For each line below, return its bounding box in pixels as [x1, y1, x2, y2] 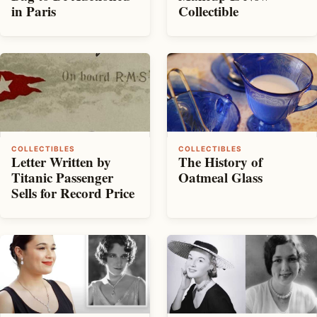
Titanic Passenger [11, 167, 113, 187]
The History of [178, 151, 263, 171]
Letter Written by [11, 151, 111, 171]
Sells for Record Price [11, 183, 134, 202]
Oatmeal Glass [178, 167, 263, 187]
